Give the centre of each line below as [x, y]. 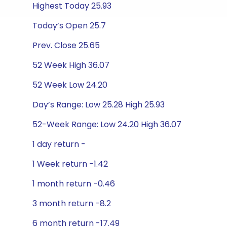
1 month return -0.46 [74, 184]
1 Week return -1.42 [70, 164]
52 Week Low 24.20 [70, 85]
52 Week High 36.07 [71, 65]
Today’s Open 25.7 [69, 26]
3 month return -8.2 [72, 203]
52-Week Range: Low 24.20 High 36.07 [107, 124]
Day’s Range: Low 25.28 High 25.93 [99, 105]
